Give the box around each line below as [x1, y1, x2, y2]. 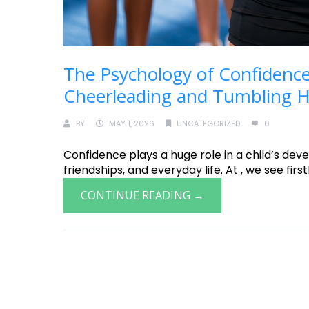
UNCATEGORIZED [177, 117, 240, 129]
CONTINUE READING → [81, 187, 204, 203]
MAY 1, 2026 [109, 117, 154, 129]
